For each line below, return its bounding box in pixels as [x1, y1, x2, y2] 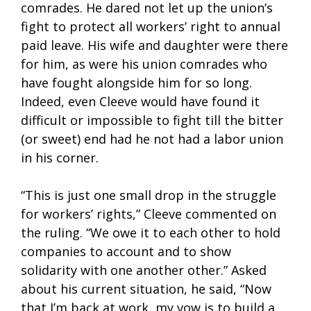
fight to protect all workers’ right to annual [21, 18, 280, 35]
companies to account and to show [21, 243, 231, 260]
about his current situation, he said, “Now [21, 280, 271, 298]
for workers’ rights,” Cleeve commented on [21, 205, 276, 223]
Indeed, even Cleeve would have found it [21, 93, 260, 110]
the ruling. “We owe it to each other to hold [21, 224, 280, 242]
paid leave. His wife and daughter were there [21, 37, 288, 54]
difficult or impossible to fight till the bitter [21, 112, 283, 129]
